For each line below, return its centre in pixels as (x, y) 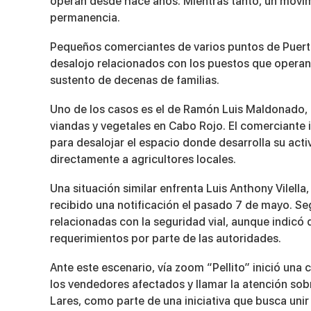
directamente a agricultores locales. (143, 159)
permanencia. (85, 17)
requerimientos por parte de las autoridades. (166, 238)
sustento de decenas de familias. (135, 80)
